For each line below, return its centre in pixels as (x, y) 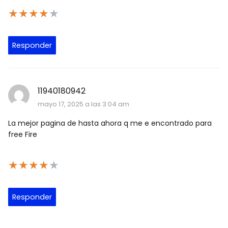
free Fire (23, 135)
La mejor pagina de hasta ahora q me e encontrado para (110, 123)
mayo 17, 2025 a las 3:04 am (83, 104)
